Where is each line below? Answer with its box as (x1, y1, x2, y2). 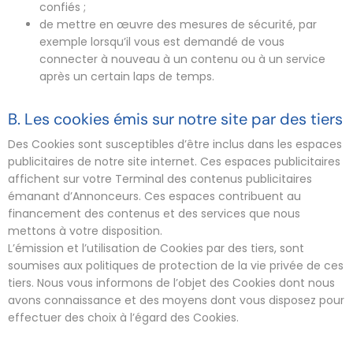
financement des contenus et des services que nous (8, 206, 300, 221)
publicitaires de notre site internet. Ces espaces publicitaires (8, 154, 340, 169)
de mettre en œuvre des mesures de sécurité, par (39, 16, 317, 32)
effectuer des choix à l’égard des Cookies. (8, 310, 239, 325)
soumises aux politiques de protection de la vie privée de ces (8, 258, 344, 273)
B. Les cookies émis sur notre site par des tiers (8, 108, 343, 129)
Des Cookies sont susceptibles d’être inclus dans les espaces (8, 136, 342, 152)
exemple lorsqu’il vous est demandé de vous (39, 33, 284, 50)
